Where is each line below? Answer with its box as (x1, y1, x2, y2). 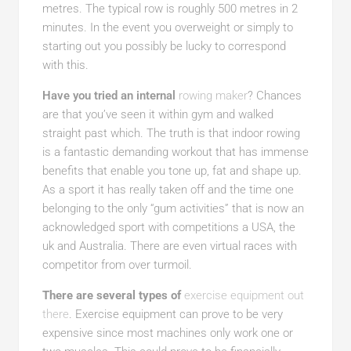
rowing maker (178, 89, 248, 103)
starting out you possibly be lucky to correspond (42, 39, 286, 53)
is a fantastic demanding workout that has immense (42, 145, 309, 159)
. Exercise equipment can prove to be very (68, 307, 283, 321)
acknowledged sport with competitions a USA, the (42, 220, 295, 234)
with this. (42, 58, 89, 72)
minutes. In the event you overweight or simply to (42, 20, 293, 34)
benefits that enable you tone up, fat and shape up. (42, 164, 302, 178)
